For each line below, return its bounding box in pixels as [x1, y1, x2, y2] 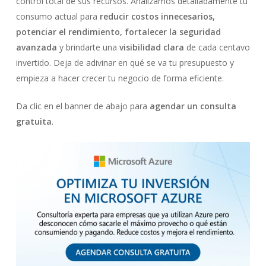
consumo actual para [15, 11, 100, 22]
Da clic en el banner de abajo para [15, 100, 147, 112]
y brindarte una [56, 42, 119, 53]
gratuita [15, 116, 52, 127]
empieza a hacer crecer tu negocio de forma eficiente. [15, 72, 224, 84]
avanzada [15, 42, 57, 53]
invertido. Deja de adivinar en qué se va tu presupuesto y [15, 57, 234, 68]
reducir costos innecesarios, [99, 11, 215, 22]
